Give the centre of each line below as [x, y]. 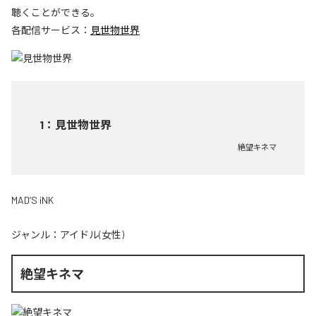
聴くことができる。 [56, 12]
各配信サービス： [51, 30]
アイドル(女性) [92, 234]
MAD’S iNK [32, 200]
